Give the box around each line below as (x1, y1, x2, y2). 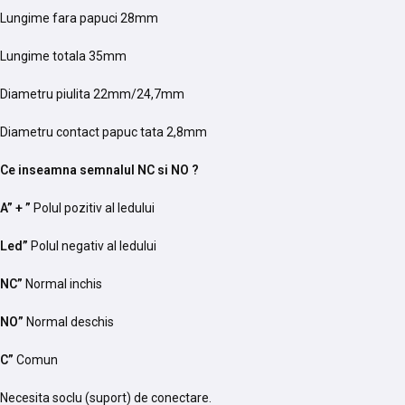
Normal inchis (25, 277, 105, 292)
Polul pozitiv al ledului (33, 201, 155, 216)
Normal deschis (26, 315, 114, 330)
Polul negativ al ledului (31, 239, 156, 254)
